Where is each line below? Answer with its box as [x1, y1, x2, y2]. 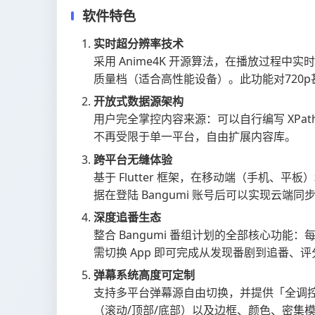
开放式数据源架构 [94, 94, 184, 110]
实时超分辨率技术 [94, 36, 184, 52]
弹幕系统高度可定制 [94, 266, 195, 283]
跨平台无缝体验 [94, 151, 172, 167]
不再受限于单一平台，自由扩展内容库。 [94, 129, 296, 145]
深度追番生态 [94, 209, 161, 225]
